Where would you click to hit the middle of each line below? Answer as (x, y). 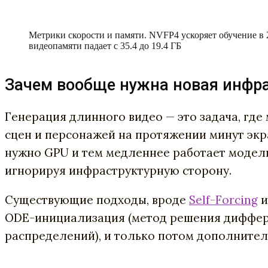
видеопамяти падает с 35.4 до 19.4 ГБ (105, 45)
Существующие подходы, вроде (97, 200)
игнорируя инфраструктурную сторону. (118, 171)
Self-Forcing (223, 200)
